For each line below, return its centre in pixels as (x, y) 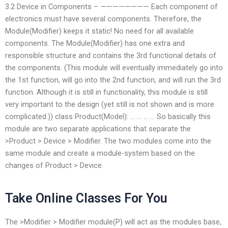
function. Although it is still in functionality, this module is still (106, 92)
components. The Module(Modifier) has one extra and (95, 43)
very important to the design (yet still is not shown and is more (110, 104)
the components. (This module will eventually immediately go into (114, 67)
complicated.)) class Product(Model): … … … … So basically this (108, 116)
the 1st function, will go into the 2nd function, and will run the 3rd (113, 80)
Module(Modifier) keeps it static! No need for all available (99, 31)
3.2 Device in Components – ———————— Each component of (111, 6)
